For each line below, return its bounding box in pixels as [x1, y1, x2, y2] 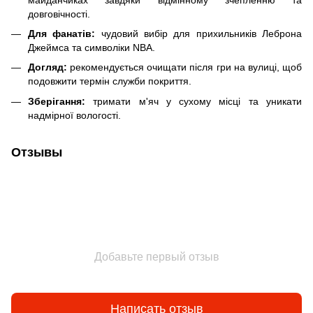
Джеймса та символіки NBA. [28, 41, 155, 53]
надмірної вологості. [28, 109, 121, 121]
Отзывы [11, 145, 62, 159]
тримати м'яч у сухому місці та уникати [85, 95, 302, 107]
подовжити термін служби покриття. [28, 75, 191, 87]
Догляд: [28, 61, 67, 73]
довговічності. [28, 8, 90, 20]
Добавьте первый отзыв [94, 250, 219, 263]
